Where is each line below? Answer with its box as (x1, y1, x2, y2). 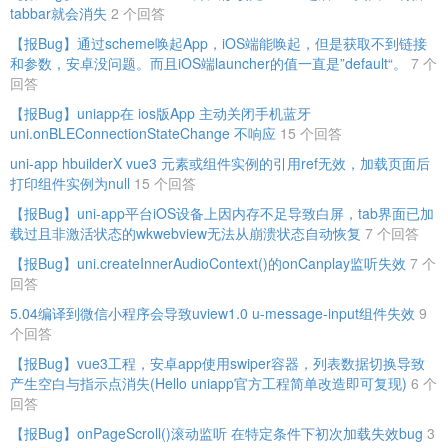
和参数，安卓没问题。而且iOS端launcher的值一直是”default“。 (10, 52, 407, 73)
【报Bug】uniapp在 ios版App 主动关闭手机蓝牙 (10, 102, 311, 123)
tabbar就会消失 (10, 2, 107, 23)
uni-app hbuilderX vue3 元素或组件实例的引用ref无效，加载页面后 (10, 152, 430, 173)
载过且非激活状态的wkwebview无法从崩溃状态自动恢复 (10, 222, 361, 243)
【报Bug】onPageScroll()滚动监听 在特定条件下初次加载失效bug (10, 422, 423, 443)
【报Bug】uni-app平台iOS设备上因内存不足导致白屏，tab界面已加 (10, 202, 434, 223)
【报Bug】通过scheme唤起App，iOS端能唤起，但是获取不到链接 (10, 32, 427, 53)
